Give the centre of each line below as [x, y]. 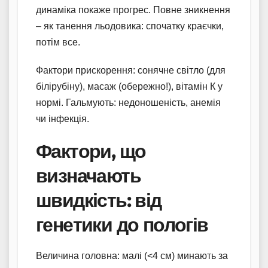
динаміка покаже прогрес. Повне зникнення [133, 10]
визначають [88, 175]
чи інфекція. [63, 118]
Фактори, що [91, 151]
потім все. [58, 42]
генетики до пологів [122, 224]
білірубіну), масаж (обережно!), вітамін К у [129, 86]
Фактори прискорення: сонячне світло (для [131, 70]
